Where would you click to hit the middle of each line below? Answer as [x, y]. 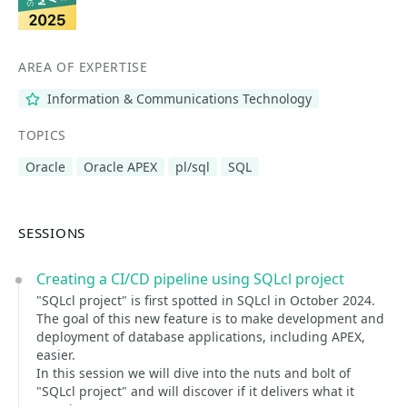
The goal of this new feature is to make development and [210, 318]
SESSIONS [52, 233]
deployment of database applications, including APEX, [201, 337]
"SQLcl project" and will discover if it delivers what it [195, 391]
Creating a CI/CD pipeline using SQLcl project [190, 279]
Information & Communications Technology [177, 99]
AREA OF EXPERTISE [83, 67]
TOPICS [43, 135]
